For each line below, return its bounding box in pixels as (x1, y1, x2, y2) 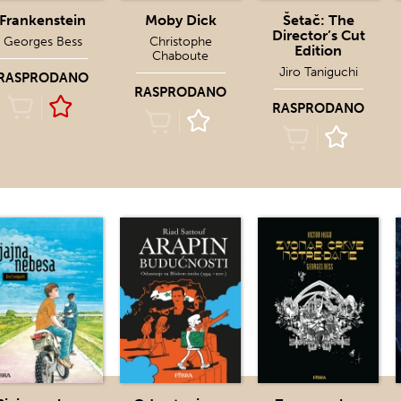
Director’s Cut (271, 27, 365, 44)
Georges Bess (3, 34, 82, 49)
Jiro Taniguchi (278, 64, 358, 80)
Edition (294, 42, 342, 59)
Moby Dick (144, 12, 217, 29)
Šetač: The (282, 12, 354, 29)
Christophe (149, 34, 212, 49)
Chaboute (152, 48, 209, 64)
